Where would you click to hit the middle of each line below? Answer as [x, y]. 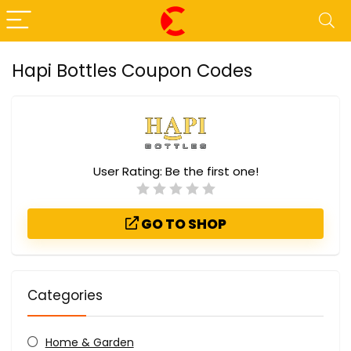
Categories [65, 295]
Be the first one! [212, 171]
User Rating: [129, 171]
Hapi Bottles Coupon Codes [132, 71]
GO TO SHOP [182, 224]
